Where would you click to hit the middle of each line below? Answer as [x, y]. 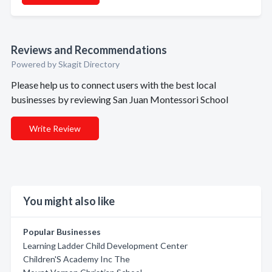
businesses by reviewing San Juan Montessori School [120, 99]
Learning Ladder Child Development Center [105, 246]
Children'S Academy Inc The [76, 259]
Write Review [55, 128]
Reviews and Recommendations [89, 50]
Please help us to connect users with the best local [114, 85]
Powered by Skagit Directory [65, 64]
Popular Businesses [62, 232]
